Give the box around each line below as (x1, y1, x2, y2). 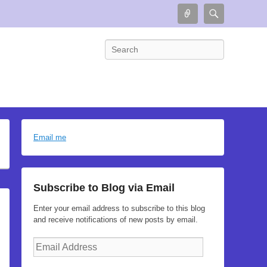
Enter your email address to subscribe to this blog (33, 204, 205, 213)
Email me (33, 133, 66, 142)
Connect (194, 8, 234, 20)
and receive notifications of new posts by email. (33, 215, 198, 224)
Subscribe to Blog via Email (33, 182, 175, 194)
